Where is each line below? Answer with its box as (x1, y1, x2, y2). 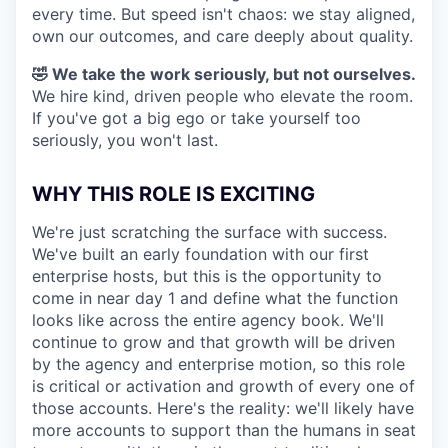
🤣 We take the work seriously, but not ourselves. (32, 64, 416, 84)
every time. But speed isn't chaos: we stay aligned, (32, 4, 415, 24)
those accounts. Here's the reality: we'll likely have (32, 398, 414, 418)
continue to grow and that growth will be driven (32, 332, 395, 352)
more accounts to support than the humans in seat (32, 420, 416, 440)
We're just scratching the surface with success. (32, 222, 387, 242)
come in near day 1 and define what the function (32, 288, 398, 308)
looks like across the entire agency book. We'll (32, 310, 384, 330)
